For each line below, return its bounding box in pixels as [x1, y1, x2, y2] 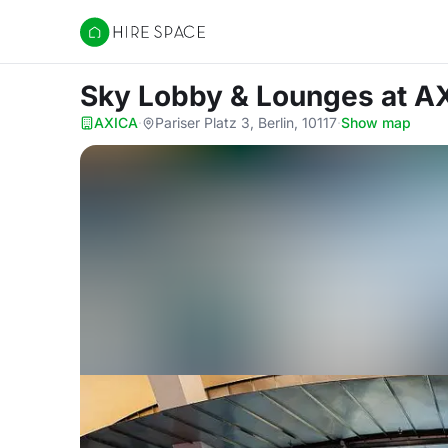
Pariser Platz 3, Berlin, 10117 [155, 114, 337, 131]
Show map [341, 114, 411, 131]
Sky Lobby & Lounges [80, 79, 381, 113]
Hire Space [79, 32, 162, 52]
